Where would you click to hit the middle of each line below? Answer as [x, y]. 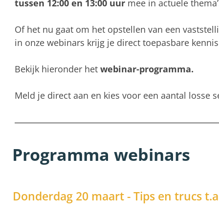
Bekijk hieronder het [56, 69]
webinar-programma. [146, 69]
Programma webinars [101, 155]
